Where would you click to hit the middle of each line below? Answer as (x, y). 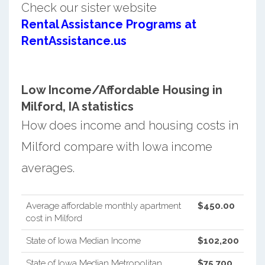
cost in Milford (54, 218)
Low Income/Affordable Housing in (122, 90)
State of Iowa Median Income (83, 240)
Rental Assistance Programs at (109, 24)
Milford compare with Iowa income (117, 146)
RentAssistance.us (74, 41)
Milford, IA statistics (77, 106)
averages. (48, 168)
